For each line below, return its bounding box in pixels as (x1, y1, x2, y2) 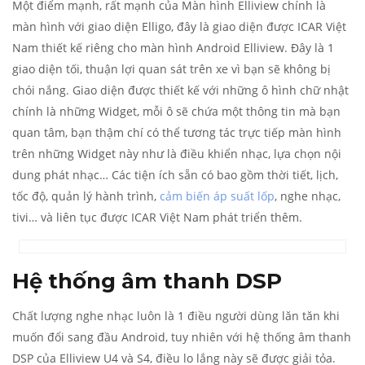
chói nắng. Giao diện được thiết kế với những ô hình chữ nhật (12, 82, 349, 98)
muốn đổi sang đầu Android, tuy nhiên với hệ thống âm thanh (12, 329, 351, 345)
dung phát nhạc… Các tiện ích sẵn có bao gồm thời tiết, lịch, (12, 167, 338, 182)
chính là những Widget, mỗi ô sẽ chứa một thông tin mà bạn (12, 103, 341, 119)
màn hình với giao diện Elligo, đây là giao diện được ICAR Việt (12, 19, 346, 34)
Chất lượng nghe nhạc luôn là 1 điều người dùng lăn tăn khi (12, 308, 340, 323)
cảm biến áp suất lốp (160, 188, 275, 204)
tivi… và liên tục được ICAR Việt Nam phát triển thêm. (12, 209, 302, 225)
